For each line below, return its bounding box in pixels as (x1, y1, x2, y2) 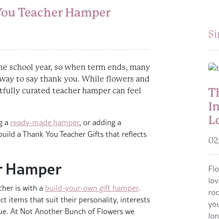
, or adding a (79, 117, 121, 128)
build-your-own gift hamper (45, 182, 138, 194)
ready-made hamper (10, 117, 79, 128)
